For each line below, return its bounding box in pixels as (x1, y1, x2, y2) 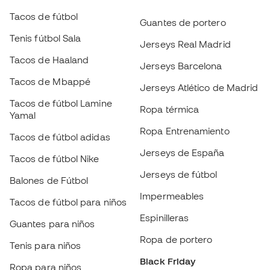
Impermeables (140, 83, 204, 93)
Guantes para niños (10, 110, 95, 121)
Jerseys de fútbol (140, 61, 218, 72)
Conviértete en (24, 202, 142, 222)
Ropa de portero (140, 126, 213, 137)
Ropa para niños (10, 154, 82, 165)
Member (24, 222, 93, 242)
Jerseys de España (140, 39, 225, 50)
